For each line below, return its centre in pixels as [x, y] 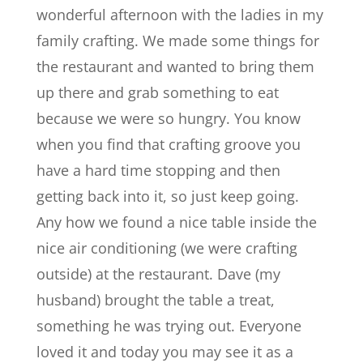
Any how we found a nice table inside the [176, 222]
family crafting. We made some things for [177, 41]
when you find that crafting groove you [168, 144]
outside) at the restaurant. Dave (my [158, 274]
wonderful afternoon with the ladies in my [179, 15]
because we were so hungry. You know [168, 118]
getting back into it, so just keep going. [167, 196]
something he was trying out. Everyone [169, 326]
